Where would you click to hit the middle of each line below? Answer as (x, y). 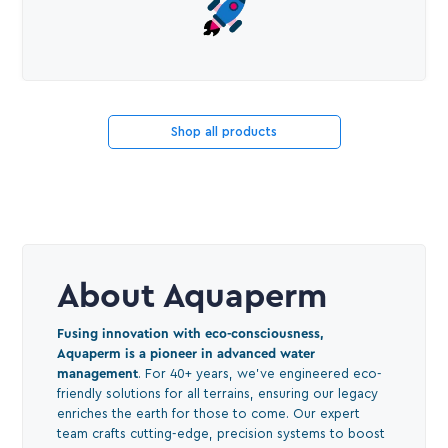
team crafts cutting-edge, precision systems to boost (221, 433)
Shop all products (224, 131)
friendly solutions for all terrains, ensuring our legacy (218, 393)
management (98, 373)
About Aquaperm (192, 296)
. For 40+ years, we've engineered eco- (260, 373)
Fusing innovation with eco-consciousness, (191, 333)
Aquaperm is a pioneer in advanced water (186, 353)
